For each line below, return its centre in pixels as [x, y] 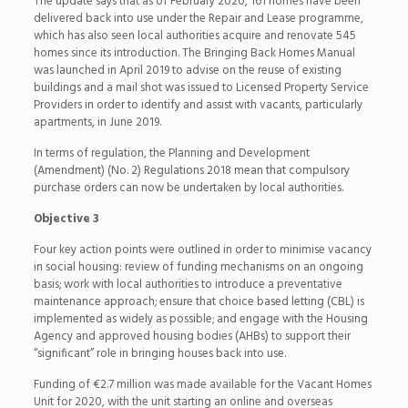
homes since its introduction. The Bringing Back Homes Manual [194, 53]
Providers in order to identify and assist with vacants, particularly [198, 105]
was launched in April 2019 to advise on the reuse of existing [187, 70]
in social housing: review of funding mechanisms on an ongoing [198, 267]
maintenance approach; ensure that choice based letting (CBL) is [199, 301]
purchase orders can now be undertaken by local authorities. [188, 188]
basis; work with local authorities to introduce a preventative [188, 284]
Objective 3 [66, 219]
